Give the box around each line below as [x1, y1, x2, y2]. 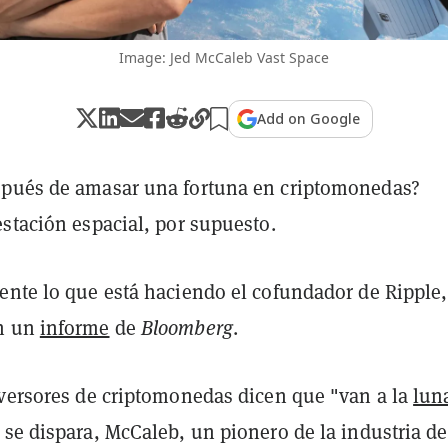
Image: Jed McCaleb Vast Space [119, 47, 329, 67]
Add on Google [257, 108, 360, 128]
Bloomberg [140, 314, 233, 341]
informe [39, 314, 110, 341]
